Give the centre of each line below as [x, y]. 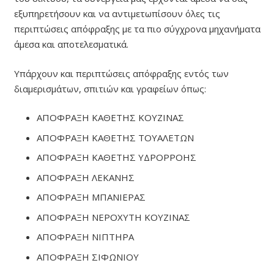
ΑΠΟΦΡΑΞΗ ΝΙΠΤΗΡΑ [85, 237]
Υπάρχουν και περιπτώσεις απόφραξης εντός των [121, 73]
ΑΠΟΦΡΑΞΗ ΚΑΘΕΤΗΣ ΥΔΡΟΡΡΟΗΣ [117, 157]
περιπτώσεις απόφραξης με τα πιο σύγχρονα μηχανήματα [137, 29]
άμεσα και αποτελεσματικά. [71, 44]
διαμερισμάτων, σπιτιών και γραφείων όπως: [110, 88]
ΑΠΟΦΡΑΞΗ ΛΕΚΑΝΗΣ [86, 177]
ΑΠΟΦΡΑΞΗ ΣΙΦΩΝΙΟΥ [88, 257]
